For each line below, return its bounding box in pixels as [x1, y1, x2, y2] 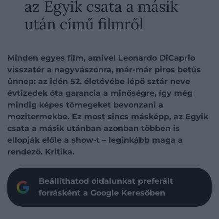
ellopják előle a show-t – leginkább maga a [7, 135, 183, 145]
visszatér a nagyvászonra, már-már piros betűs [7, 65, 201, 74]
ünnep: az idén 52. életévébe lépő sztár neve [7, 77, 190, 86]
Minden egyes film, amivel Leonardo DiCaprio [7, 53, 195, 63]
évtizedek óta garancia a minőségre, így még [7, 88, 193, 98]
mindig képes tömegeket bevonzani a [7, 100, 163, 109]
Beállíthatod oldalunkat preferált [39, 176, 173, 186]
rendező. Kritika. [7, 147, 74, 156]
